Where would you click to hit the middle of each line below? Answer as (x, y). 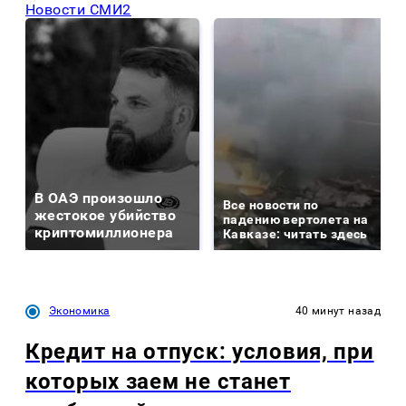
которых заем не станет (158, 381)
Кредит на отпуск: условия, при (200, 351)
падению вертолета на (296, 219)
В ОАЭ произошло (99, 198)
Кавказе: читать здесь (295, 233)
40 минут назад (338, 310)
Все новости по (271, 204)
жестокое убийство (106, 215)
